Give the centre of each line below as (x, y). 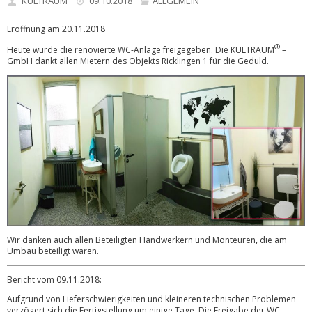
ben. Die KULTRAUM (235, 50)
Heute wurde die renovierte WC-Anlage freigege (101, 50)
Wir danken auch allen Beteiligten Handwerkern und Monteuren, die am (147, 240)
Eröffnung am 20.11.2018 (56, 29)
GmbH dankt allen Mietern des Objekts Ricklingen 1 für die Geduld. (138, 61)
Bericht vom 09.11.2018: (54, 279)
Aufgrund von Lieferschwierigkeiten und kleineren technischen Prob (139, 299)
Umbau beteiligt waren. (53, 251)
